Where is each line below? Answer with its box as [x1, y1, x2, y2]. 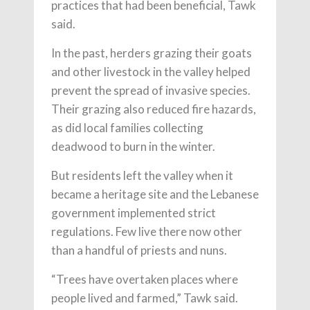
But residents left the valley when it [51, 167, 233, 183]
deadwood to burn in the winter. [51, 138, 215, 154]
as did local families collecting [51, 120, 203, 135]
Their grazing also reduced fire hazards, [51, 101, 256, 116]
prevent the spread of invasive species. [51, 82, 250, 98]
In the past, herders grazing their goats [51, 45, 252, 60]
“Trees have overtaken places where [51, 271, 238, 286]
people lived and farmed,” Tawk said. [51, 290, 238, 305]
